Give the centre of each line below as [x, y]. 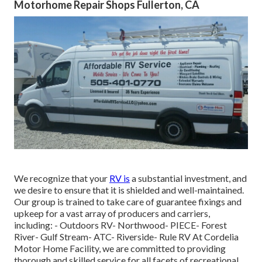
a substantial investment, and [188, 178]
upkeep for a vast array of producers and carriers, [112, 213]
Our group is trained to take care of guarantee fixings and [128, 201]
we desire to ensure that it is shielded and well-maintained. [129, 189]
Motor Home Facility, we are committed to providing [120, 248]
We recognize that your [62, 178]
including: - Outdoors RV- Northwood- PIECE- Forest [120, 225]
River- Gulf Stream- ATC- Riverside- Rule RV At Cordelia [126, 236]
